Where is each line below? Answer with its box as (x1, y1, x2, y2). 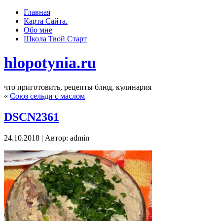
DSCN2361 (4, 110, 59, 123)
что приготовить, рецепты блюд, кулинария (4, 82, 151, 91)
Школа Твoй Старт (24, 35, 87, 43)
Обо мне (24, 26, 52, 34)
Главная (24, 8, 50, 16)
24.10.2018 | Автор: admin (4, 133, 89, 142)
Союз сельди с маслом (10, 91, 85, 100)
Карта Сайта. (24, 17, 68, 25)
